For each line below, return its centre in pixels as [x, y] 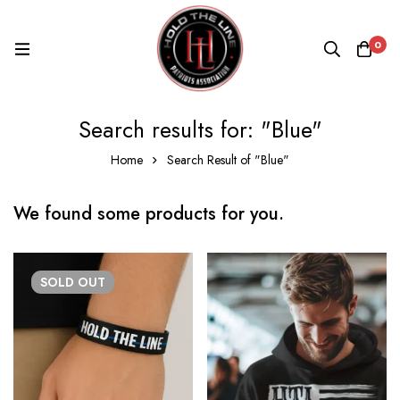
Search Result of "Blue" [228, 160]
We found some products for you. [149, 214]
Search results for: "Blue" [200, 130]
